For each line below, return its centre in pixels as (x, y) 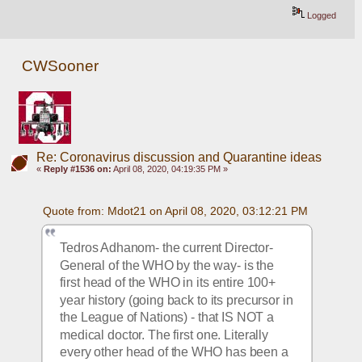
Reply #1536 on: (77, 168)
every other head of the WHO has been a (175, 352)
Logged (321, 16)
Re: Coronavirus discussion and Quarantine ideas (179, 157)
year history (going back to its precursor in (177, 300)
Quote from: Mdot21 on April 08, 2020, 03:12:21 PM (175, 210)
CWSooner (61, 65)
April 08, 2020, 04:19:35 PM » (169, 168)
